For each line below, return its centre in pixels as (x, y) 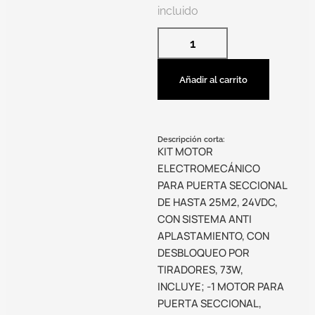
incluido (178, 11)
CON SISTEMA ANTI (205, 219)
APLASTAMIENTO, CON (213, 236)
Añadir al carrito (213, 79)
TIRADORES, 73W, (200, 269)
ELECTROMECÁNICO (209, 168)
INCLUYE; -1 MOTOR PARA (221, 286)
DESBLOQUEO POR (204, 252)
